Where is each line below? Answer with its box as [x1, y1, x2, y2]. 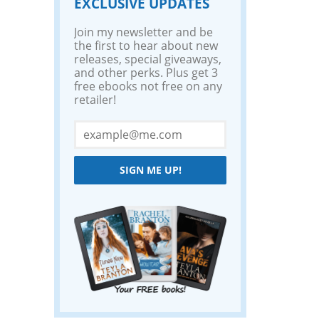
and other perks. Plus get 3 [74, 65, 218, 80]
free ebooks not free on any [74, 78, 222, 94]
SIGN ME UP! [119, 163, 182, 177]
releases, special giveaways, [74, 51, 221, 67]
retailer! [74, 92, 116, 108]
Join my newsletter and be [74, 24, 213, 40]
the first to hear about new [74, 38, 218, 53]
